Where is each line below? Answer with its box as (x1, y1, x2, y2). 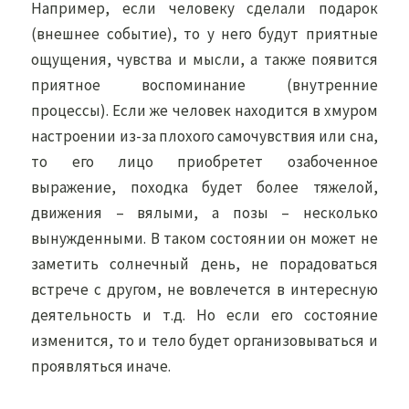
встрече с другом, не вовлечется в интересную (31, 279, 378, 299)
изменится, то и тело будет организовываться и (31, 330, 378, 351)
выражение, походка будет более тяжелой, (31, 177, 378, 197)
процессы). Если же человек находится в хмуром (31, 100, 378, 121)
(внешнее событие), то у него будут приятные (31, 24, 378, 44)
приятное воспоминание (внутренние (31, 75, 378, 95)
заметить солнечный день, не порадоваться (31, 254, 378, 274)
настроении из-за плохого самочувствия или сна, (31, 126, 378, 146)
